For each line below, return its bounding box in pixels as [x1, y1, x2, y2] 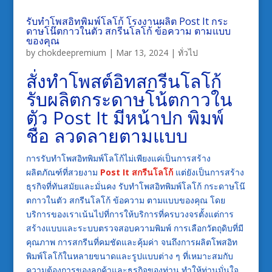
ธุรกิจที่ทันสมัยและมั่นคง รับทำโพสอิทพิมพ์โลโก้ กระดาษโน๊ [25, 180, 245, 192]
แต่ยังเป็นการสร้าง [172, 166, 244, 178]
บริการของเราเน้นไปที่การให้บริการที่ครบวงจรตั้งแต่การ [25, 208, 234, 220]
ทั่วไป [177, 47, 198, 59]
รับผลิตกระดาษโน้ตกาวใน [25, 87, 233, 112]
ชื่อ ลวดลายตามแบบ [25, 123, 188, 149]
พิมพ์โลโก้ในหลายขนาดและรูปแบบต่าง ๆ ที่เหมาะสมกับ [25, 250, 233, 262]
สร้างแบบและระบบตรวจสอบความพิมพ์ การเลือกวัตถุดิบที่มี [25, 222, 243, 234]
